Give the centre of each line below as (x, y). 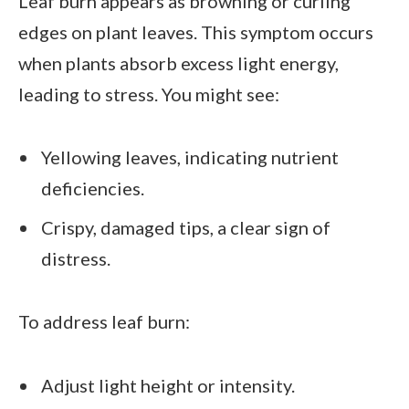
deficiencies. (93, 189)
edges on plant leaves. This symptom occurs (196, 32)
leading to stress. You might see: (149, 94)
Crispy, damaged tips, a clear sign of (186, 228)
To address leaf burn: (104, 322)
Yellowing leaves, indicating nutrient (190, 157)
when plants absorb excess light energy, (178, 63)
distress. (76, 259)
